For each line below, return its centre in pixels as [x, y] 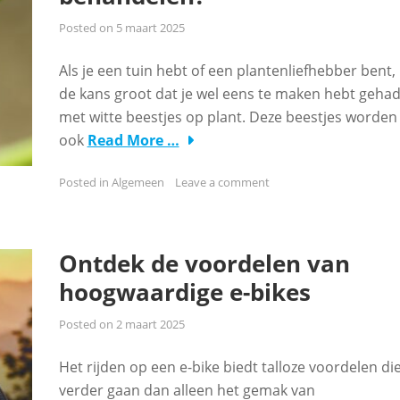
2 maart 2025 [150, 324]
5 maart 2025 [150, 28]
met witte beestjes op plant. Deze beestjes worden [228, 117]
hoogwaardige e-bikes [184, 292]
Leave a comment [222, 182]
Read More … [133, 140]
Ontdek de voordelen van [204, 263]
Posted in [85, 182]
